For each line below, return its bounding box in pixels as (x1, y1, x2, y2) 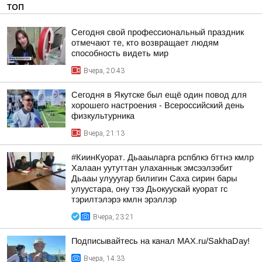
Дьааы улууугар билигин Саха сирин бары (71, 174, 237, 183)
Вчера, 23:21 (93, 213, 134, 221)
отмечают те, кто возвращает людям (71, 38, 219, 47)
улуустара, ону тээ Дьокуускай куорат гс (71, 184, 227, 194)
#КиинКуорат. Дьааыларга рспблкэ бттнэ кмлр (71, 153, 254, 162)
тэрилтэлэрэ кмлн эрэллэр (71, 195, 177, 204)
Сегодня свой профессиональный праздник (71, 27, 244, 37)
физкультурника (71, 111, 135, 120)
